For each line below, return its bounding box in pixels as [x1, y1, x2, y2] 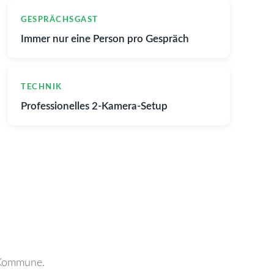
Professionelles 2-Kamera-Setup [21, 101, 168, 111]
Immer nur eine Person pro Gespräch [21, 34, 189, 44]
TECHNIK [21, 83, 62, 91]
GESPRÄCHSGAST [21, 16, 98, 24]
